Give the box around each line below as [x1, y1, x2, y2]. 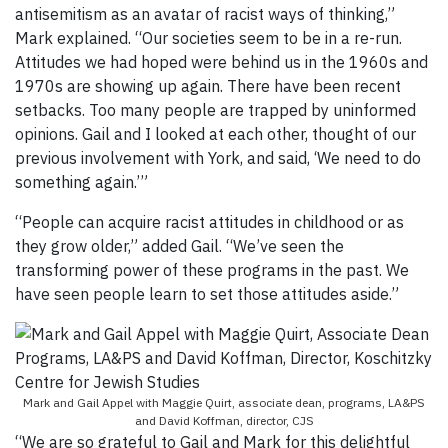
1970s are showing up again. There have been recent [15, 76, 401, 97]
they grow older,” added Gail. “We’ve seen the [15, 236, 344, 257]
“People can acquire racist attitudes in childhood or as [15, 212, 404, 233]
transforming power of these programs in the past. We [15, 260, 409, 281]
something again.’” [15, 172, 148, 193]
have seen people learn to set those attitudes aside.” [15, 284, 399, 305]
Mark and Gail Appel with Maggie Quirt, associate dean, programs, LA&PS [23, 395, 425, 411]
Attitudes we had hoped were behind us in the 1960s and [15, 52, 428, 73]
